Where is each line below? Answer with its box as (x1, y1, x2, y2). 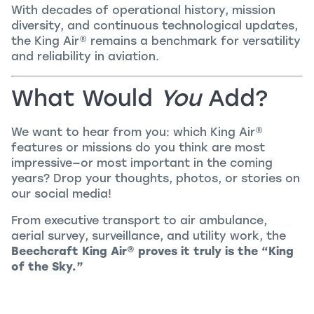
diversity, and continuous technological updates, (11, 19, 298, 33)
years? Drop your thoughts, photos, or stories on (11, 172, 300, 186)
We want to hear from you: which (11, 125, 210, 139)
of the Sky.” (11, 260, 83, 274)
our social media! (11, 187, 111, 201)
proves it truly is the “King (135, 245, 294, 259)
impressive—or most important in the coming (11, 156, 273, 170)
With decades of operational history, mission (11, 4, 275, 18)
